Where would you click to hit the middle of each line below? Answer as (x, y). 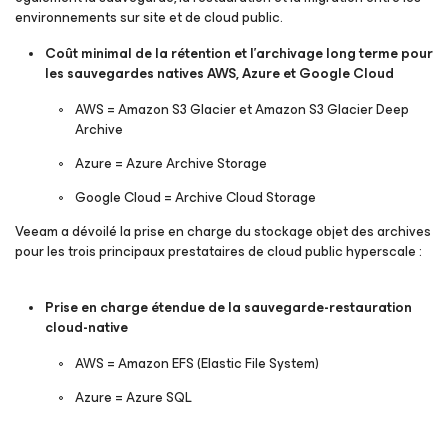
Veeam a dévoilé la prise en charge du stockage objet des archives (223, 231)
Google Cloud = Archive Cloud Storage (197, 197)
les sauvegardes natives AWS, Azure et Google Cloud (219, 73)
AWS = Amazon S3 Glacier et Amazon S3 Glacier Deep (242, 109)
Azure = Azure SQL (133, 397)
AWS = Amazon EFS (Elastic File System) (197, 363)
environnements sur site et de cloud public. (149, 17)
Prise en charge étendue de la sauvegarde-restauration (228, 307)
